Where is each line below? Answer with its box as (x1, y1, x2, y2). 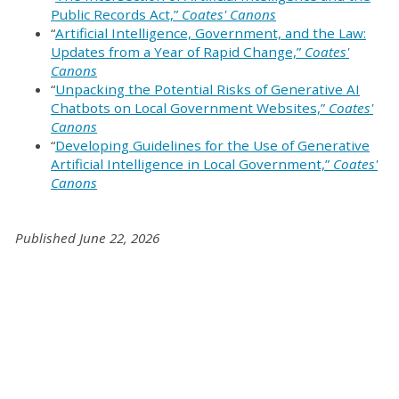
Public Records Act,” (51, 5, 182, 24)
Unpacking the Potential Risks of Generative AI (55, 80, 360, 99)
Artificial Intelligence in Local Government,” (51, 155, 333, 174)
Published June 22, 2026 (15, 229, 159, 248)
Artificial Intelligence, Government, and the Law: (55, 24, 366, 43)
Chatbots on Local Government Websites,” (51, 99, 329, 118)
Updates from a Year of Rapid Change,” (51, 43, 305, 61)
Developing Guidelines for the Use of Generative (55, 136, 370, 155)
